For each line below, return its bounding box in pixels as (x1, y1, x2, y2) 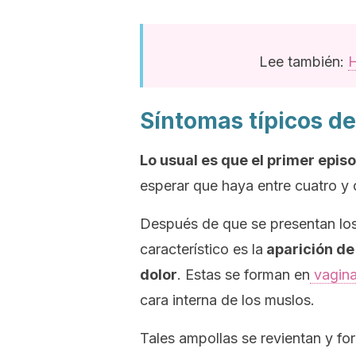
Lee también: (259, 53, 348, 70)
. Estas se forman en (177, 266, 310, 283)
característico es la (140, 241, 263, 257)
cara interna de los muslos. (140, 292, 315, 308)
